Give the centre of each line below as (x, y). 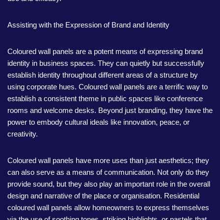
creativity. (23, 134)
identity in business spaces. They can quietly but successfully (106, 63)
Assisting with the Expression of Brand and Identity (88, 25)
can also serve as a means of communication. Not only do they (108, 172)
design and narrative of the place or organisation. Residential (103, 196)
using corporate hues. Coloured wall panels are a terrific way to (108, 87)
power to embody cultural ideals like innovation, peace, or (98, 122)
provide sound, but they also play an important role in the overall (109, 184)
